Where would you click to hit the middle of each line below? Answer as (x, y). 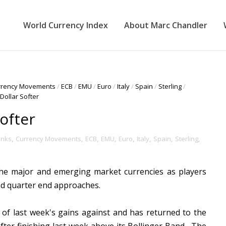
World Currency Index (66, 25)
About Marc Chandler (166, 25)
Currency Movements (48, 139)
